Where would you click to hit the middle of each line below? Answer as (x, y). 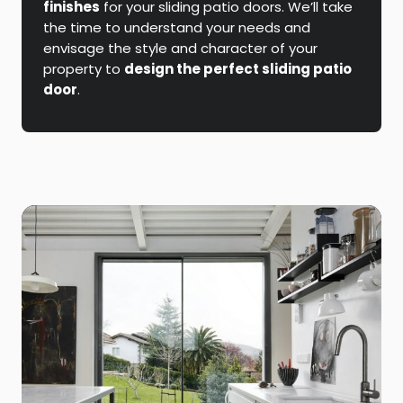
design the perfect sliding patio (238, 68)
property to (84, 68)
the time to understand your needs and (177, 27)
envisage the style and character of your (180, 48)
